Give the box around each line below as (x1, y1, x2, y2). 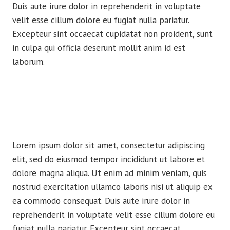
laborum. (12, 56, 45, 67)
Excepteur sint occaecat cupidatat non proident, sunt (12, 28, 213, 40)
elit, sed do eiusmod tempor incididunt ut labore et (12, 154, 205, 165)
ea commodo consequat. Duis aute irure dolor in (12, 195, 190, 206)
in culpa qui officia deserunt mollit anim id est (12, 42, 185, 53)
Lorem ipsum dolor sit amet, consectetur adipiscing (12, 140, 205, 151)
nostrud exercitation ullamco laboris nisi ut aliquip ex (12, 181, 212, 193)
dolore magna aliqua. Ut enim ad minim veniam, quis (12, 167, 207, 179)
